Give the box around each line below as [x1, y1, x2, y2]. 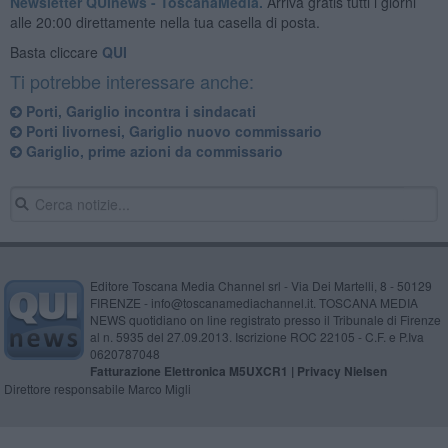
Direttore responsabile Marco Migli [3, 379, 191, 397]
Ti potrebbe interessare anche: [9, 67, 254, 94]
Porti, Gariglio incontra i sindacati [21, 100, 256, 121]
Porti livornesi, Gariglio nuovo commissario [21, 120, 322, 141]
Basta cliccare [9, 41, 102, 62]
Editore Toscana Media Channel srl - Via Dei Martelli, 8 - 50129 [89, 276, 432, 294]
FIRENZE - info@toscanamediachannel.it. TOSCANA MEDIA [89, 293, 418, 311]
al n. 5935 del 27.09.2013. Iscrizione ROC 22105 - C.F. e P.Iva [89, 327, 424, 345]
